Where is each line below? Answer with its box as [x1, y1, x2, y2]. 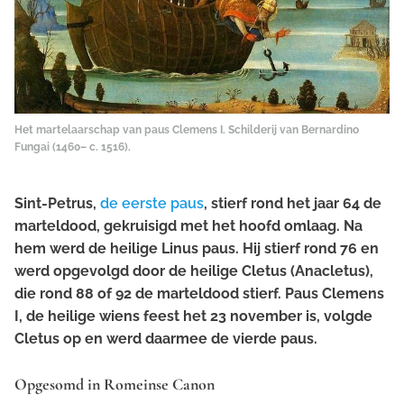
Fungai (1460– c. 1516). [14, 141, 131, 154]
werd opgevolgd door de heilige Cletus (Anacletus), [14, 262, 373, 280]
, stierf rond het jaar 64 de [204, 195, 381, 213]
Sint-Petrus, [14, 195, 100, 213]
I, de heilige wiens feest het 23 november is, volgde [14, 308, 372, 326]
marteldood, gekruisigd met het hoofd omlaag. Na [14, 217, 363, 235]
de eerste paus [100, 195, 204, 213]
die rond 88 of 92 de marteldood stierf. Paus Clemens [14, 285, 384, 303]
